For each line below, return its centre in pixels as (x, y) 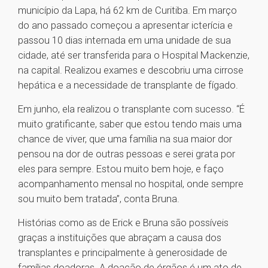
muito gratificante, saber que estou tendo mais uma (130, 124)
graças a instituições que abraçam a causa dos (120, 238)
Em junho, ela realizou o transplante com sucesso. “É (131, 109)
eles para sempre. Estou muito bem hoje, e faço (121, 169)
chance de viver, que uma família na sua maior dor (125, 139)
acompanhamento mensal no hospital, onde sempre (131, 184)
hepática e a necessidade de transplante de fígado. (128, 85)
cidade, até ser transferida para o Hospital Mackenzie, (134, 55)
